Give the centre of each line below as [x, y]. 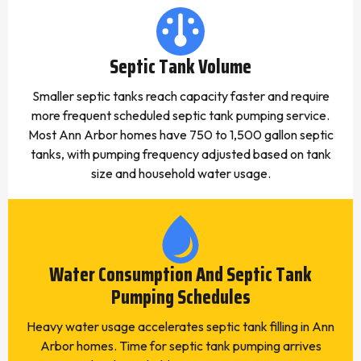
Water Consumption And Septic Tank [180, 275]
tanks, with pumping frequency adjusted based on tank [180, 154]
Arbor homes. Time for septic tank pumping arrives [180, 346]
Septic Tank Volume [180, 67]
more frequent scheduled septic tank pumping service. [180, 115]
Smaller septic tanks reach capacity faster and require [180, 96]
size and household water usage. [180, 173]
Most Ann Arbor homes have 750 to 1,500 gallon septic [180, 135]
